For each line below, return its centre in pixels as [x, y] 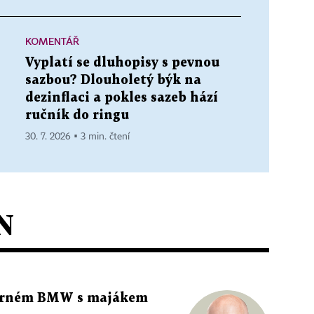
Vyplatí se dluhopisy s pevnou [122, 63]
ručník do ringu [77, 115]
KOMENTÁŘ [52, 41]
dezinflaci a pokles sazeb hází [122, 98]
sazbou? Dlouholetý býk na [113, 80]
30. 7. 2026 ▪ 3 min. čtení [77, 137]
